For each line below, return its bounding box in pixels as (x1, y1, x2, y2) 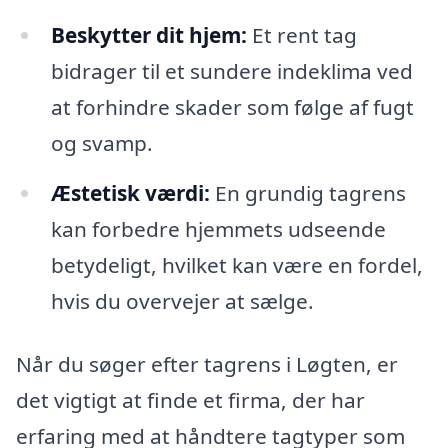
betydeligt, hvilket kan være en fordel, (50, 250, 423, 279)
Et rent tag (246, 20, 357, 49)
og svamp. (50, 128, 153, 157)
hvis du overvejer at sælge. (50, 286, 314, 315)
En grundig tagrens (209, 178, 406, 207)
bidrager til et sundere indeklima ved (50, 56, 413, 85)
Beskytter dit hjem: (50, 20, 247, 49)
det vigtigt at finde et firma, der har (16, 386, 365, 415)
